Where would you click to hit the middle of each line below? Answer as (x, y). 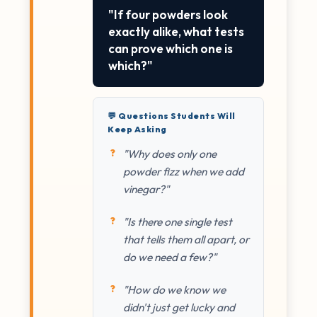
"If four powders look (168, 15)
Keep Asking (137, 129)
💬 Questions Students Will (172, 116)
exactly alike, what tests (176, 32)
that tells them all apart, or (186, 240)
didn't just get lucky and (179, 307)
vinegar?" (146, 189)
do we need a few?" (170, 257)
